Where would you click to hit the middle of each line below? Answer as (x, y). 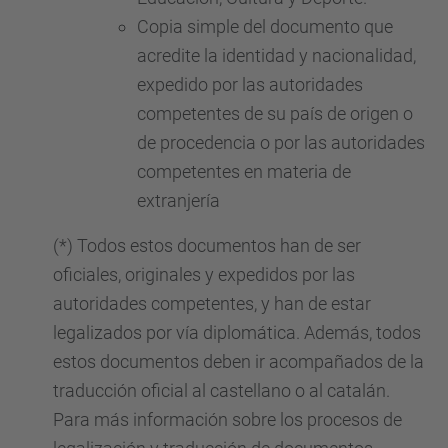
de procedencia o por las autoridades (281, 142)
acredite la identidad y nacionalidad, (276, 55)
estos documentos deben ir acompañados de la (238, 361)
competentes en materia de (244, 171)
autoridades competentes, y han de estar (212, 303)
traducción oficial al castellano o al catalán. (221, 390)
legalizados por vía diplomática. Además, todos (237, 332)
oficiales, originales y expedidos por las (204, 274)
